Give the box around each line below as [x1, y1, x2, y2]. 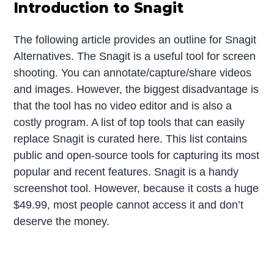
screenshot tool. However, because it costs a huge [13, 182, 259, 195]
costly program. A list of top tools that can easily [13, 116, 245, 129]
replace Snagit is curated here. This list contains [13, 133, 248, 146]
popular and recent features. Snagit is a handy [13, 166, 239, 179]
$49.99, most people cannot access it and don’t [13, 199, 244, 212]
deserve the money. [13, 215, 110, 228]
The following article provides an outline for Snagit [13, 34, 257, 46]
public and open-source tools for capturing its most [13, 149, 260, 162]
